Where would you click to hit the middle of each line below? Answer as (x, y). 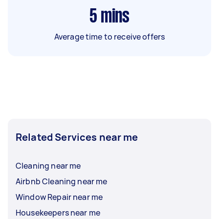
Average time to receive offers (109, 36)
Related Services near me (77, 137)
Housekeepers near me (58, 212)
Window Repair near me (59, 197)
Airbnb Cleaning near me (62, 181)
